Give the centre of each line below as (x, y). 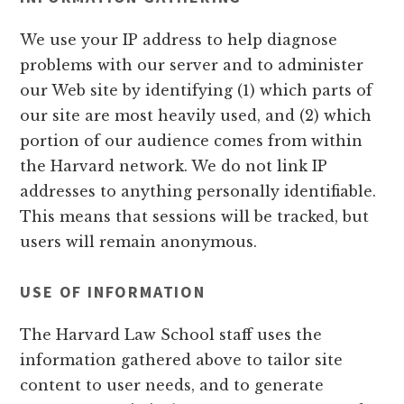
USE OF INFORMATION (113, 292)
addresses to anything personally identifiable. (198, 192)
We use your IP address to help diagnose (179, 40)
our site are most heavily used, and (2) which (196, 116)
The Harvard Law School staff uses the (171, 335)
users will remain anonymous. (139, 242)
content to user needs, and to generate (172, 386)
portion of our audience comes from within (192, 141)
